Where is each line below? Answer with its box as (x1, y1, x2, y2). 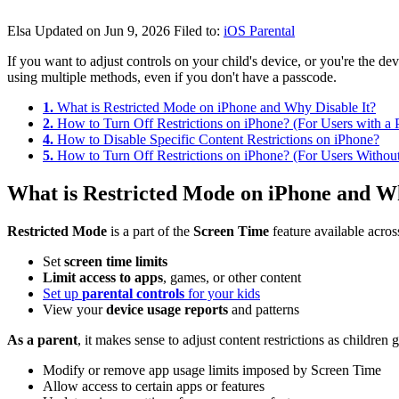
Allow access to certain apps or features (43, 378, 265, 394)
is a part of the (107, 223, 193, 239)
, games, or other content (163, 269, 301, 285)
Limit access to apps (43, 269, 163, 285)
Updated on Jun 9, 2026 (35, 22, 174, 38)
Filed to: (174, 22, 224, 38)
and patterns (232, 301, 299, 317)
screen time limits (64, 253, 167, 269)
